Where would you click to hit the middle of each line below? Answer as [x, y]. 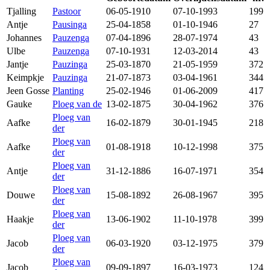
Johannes [24, 38]
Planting [68, 91]
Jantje [17, 64]
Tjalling [21, 11]
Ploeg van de [77, 104]
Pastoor [67, 11]
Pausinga [70, 25]
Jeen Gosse [28, 91]
